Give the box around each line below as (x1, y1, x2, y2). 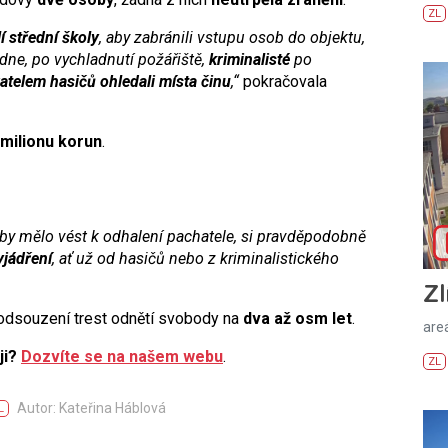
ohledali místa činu (100, 71, 231, 91)
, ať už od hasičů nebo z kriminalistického (52, 248, 339, 268)
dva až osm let (243, 308, 352, 328)
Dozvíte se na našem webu (21, 346, 223, 366)
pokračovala (239, 71, 327, 91)
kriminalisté (209, 49, 290, 69)
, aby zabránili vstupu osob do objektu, (99, 27, 365, 47)
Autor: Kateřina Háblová (17, 399, 166, 416)
